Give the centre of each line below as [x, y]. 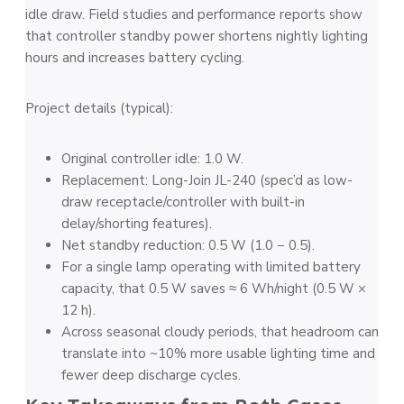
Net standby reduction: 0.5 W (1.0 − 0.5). [188, 245]
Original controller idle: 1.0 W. [152, 159]
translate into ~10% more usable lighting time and [218, 353]
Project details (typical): [99, 108]
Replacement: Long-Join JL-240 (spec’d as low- [207, 180]
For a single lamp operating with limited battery [211, 267]
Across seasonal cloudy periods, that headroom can [220, 332]
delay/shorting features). [137, 224]
